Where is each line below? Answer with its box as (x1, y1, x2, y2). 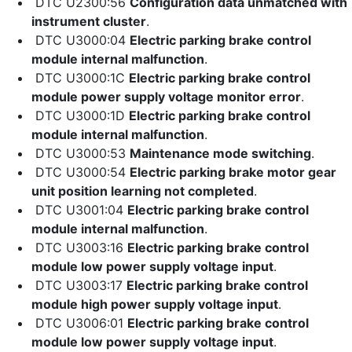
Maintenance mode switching (130, 145, 311, 161)
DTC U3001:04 (31, 202, 127, 218)
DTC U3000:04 (31, 32, 130, 48)
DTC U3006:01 (31, 315, 127, 331)
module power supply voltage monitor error (31, 89, 301, 104)
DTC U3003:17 (31, 277, 126, 293)
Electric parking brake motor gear (130, 164, 336, 180)
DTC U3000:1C (31, 70, 129, 86)
